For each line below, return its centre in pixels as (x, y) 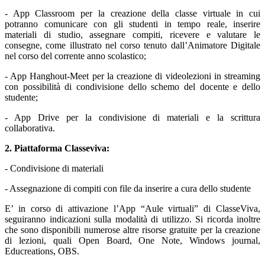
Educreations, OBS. (42, 251)
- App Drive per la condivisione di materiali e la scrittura (132, 118)
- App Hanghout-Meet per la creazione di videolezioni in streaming (132, 76)
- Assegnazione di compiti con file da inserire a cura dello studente (128, 189)
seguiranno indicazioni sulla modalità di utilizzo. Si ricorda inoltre (132, 219)
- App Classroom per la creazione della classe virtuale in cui (132, 14)
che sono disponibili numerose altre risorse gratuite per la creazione (132, 230)
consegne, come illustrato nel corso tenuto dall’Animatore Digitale (132, 46)
